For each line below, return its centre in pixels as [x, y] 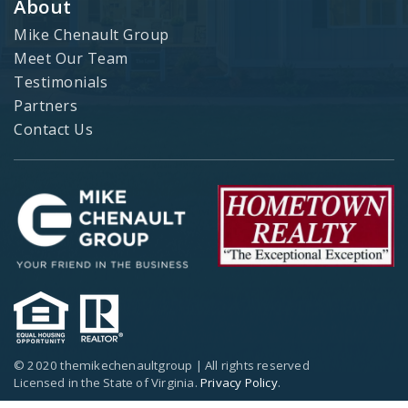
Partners [46, 105]
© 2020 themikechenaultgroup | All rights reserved [162, 366]
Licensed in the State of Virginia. [107, 383]
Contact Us [53, 129]
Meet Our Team [71, 58]
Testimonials [61, 82]
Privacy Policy [239, 383]
